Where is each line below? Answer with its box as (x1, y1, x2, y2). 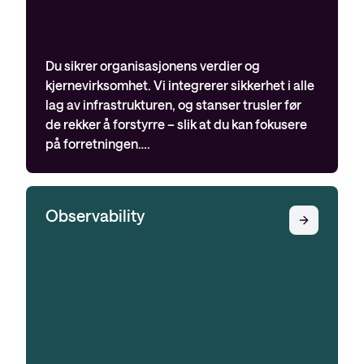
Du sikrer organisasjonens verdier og (45, 58, 260, 73)
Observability (45, 206, 145, 225)
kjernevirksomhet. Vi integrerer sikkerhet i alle (45, 77, 314, 93)
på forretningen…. (45, 136, 150, 151)
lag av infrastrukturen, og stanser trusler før (45, 97, 301, 112)
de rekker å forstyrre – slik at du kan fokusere (45, 116, 307, 132)
